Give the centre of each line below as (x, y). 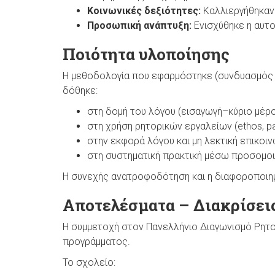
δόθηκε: (80, 90)
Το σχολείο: (89, 262)
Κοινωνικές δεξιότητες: (145, 10)
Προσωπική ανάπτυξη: (141, 25)
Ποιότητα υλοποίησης (146, 54)
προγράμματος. (96, 241)
